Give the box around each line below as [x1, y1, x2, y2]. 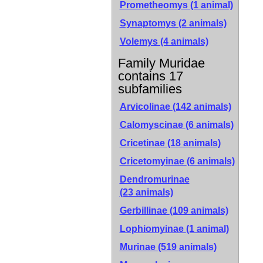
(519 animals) [157, 242, 217, 252]
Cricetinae [119, 138, 167, 148]
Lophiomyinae [119, 224, 186, 234]
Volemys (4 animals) [119, 36, 208, 46]
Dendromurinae [119, 174, 190, 184]
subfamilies [117, 82, 182, 96]
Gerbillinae [119, 205, 170, 215]
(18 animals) [167, 138, 221, 148]
